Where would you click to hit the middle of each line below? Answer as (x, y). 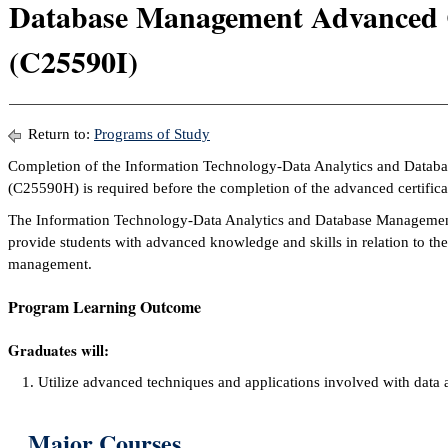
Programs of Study (152, 134)
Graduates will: (58, 350)
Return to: (59, 134)
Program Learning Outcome (104, 306)
